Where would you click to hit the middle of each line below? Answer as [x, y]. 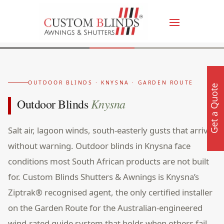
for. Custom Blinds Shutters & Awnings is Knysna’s [103, 177]
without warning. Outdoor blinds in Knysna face [99, 146]
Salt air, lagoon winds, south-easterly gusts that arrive [110, 130]
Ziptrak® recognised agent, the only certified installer [110, 192]
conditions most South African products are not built [108, 161]
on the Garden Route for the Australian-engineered [105, 208]
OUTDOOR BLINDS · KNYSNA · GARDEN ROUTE [111, 82]
